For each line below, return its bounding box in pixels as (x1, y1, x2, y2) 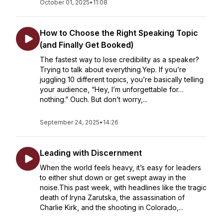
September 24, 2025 (40, 118, 100, 126)
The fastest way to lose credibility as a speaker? (40, 55, 199, 64)
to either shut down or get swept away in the (40, 173, 186, 182)
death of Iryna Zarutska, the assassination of (40, 193, 185, 202)
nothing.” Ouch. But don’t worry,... (40, 95, 147, 104)
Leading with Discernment (40, 148, 142, 158)
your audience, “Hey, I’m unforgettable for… (40, 85, 184, 94)
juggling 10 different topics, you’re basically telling (40, 75, 204, 84)
